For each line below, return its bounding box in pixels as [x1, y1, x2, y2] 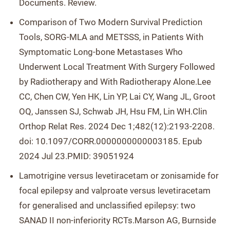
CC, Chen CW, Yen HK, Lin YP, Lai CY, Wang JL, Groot [19, 91, 216, 102]
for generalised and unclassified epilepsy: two [19, 200, 196, 210]
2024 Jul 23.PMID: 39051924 [19, 151, 134, 161]
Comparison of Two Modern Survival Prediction [19, 17, 202, 27]
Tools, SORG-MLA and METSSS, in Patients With [19, 32, 203, 42]
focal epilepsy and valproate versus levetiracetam [19, 185, 210, 196]
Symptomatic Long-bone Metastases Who [19, 47, 183, 57]
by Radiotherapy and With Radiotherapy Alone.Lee [19, 76, 211, 87]
